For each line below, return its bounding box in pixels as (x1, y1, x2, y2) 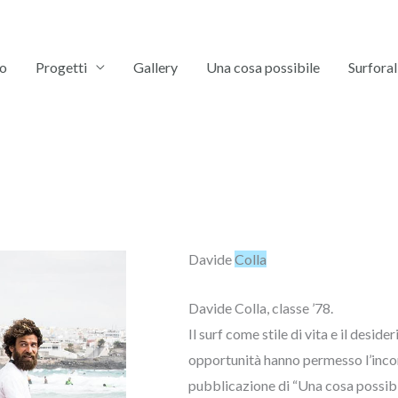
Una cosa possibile (206, 59, 320, 76)
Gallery (133, 59, 178, 76)
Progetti (36, 59, 87, 76)
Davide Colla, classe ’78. (188, 299, 333, 316)
